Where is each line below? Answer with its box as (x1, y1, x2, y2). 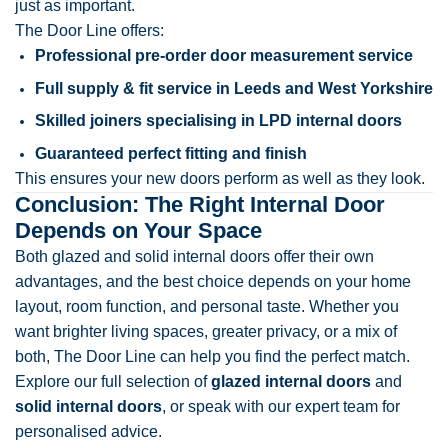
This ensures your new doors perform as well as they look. (15, 169, 425, 187)
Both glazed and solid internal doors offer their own (15, 247, 374, 265)
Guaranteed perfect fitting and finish (35, 144, 307, 162)
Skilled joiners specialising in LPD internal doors (35, 112, 402, 130)
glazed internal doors (211, 372, 371, 390)
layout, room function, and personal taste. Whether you (15, 297, 399, 315)
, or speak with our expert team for (162, 397, 400, 415)
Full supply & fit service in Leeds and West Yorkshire (35, 79, 433, 97)
